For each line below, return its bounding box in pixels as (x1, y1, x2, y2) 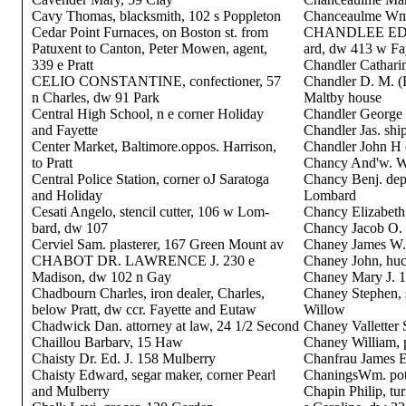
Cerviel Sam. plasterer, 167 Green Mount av (31, 237, 284, 252)
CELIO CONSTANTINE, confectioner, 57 (31, 73, 281, 89)
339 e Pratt (31, 57, 93, 72)
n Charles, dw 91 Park (31, 90, 159, 105)
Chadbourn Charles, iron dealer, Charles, (31, 285, 265, 301)
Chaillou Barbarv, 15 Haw (31, 334, 183, 350)
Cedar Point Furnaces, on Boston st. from (31, 24, 268, 40)
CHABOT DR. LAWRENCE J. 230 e (31, 253, 255, 268)
